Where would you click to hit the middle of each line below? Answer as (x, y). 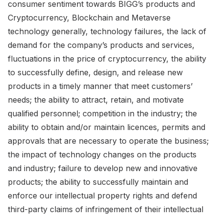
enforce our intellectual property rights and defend (102, 195)
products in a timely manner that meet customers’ (100, 86)
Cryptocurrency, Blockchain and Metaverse (89, 17)
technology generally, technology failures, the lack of (107, 31)
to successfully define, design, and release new (95, 72)
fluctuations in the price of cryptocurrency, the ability (107, 58)
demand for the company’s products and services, (101, 45)
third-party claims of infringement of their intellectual (106, 209)
